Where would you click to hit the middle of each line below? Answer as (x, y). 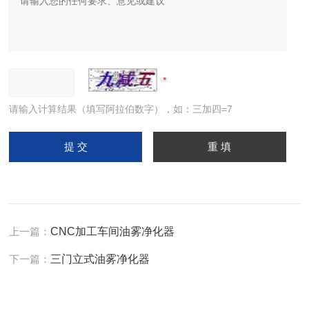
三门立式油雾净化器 (100, 259)
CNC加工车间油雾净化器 (113, 231)
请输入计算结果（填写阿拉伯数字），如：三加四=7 (121, 109)
